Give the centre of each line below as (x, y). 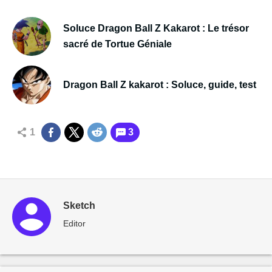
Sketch (79, 205)
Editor (74, 223)
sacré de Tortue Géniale (117, 44)
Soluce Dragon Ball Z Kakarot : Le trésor (156, 28)
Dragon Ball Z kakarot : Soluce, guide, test (160, 84)
